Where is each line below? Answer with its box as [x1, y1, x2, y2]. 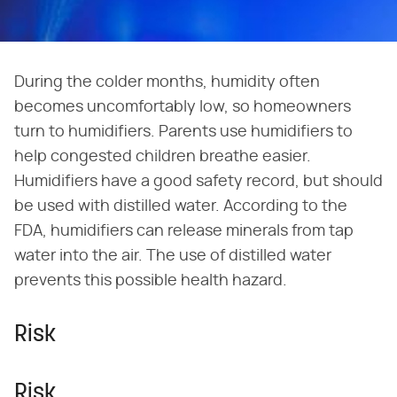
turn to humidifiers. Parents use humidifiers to [14, 124, 353, 141]
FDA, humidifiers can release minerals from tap [14, 223, 354, 240]
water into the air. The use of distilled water [14, 248, 331, 265]
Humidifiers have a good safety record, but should [14, 174, 383, 191]
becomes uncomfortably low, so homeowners [14, 99, 351, 116]
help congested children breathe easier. [14, 149, 311, 166]
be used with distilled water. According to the [14, 198, 347, 215]
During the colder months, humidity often [14, 74, 320, 91]
